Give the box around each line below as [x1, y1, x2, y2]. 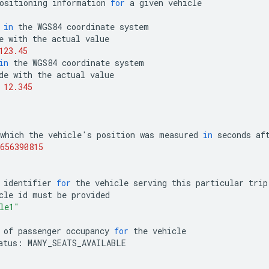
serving [133, 177, 167, 189]
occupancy [66, 225, 109, 237]
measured [159, 128, 198, 141]
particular [196, 177, 244, 189]
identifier [4, 177, 52, 189]
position [97, 128, 135, 141]
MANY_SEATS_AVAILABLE [28, 237, 126, 249]
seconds [217, 128, 251, 141]
